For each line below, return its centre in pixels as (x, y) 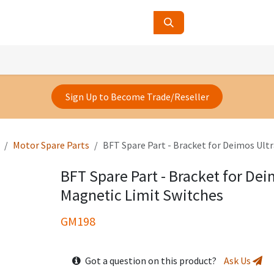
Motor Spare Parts (51, 145)
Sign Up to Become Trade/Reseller (137, 97)
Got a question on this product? (153, 261)
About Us (99, 57)
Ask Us (238, 261)
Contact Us (47, 57)
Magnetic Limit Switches (142, 195)
